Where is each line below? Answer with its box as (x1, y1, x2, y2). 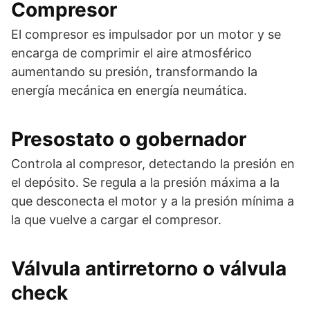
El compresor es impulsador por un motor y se (11, 26, 281, 42)
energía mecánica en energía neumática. (11, 82, 247, 98)
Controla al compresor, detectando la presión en (11, 156, 295, 171)
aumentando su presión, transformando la (11, 64, 257, 79)
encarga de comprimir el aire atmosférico (11, 45, 252, 60)
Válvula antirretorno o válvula (11, 256, 286, 280)
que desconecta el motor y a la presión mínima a (11, 193, 294, 208)
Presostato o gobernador (11, 127, 246, 151)
